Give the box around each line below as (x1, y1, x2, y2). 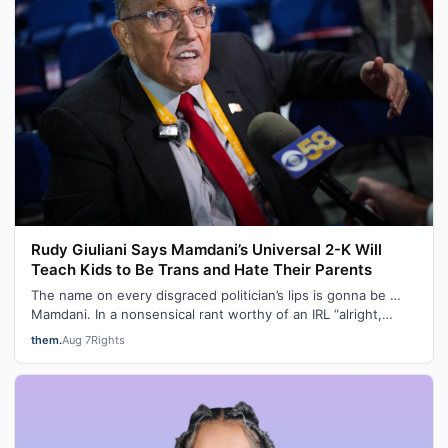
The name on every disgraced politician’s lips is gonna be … (31, 287, 401, 304)
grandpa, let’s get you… (31, 325, 177, 342)
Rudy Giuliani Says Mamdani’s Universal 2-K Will (31, 240, 382, 260)
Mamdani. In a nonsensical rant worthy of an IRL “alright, (31, 306, 382, 323)
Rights (91, 333, 125, 348)
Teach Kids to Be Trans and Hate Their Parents (31, 260, 372, 280)
